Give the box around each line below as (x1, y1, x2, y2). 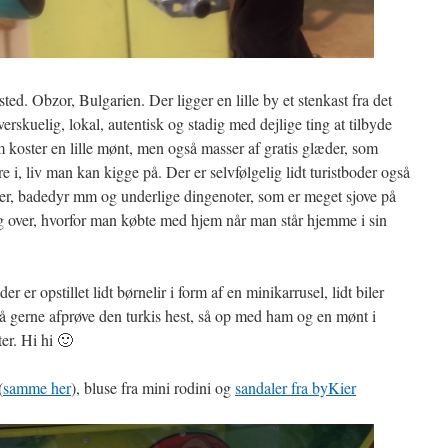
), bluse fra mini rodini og (71, 377, 235, 398)
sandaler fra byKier (235, 377, 356, 398)
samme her (3, 377, 71, 398)
